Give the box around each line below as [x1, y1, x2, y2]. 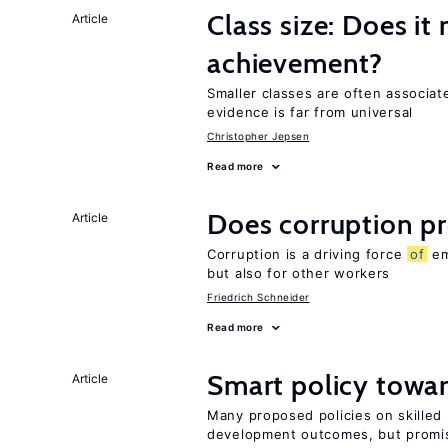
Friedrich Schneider [207, 291, 310, 303]
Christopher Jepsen [207, 130, 309, 142]
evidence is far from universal [207, 104, 413, 120]
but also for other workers [207, 265, 391, 281]
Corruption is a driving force [207, 246, 407, 262]
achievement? [207, 46, 384, 80]
